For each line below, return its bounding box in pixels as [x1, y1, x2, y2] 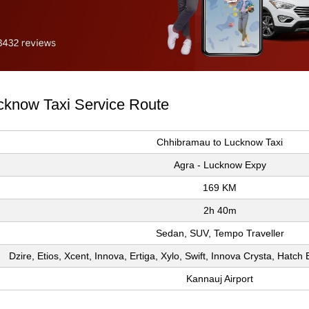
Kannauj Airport [186, 273, 253, 285]
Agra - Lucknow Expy [173, 159, 266, 171]
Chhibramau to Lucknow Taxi [157, 137, 283, 148]
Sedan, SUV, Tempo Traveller [155, 228, 284, 239]
